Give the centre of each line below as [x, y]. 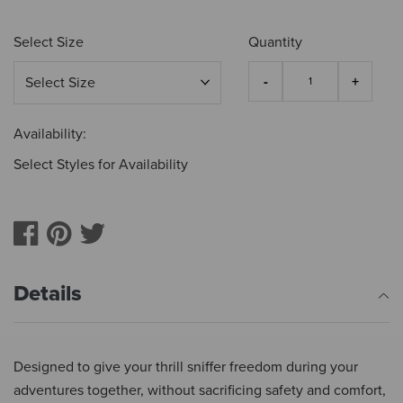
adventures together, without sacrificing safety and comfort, [200, 391]
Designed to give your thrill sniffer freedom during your [186, 367]
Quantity [276, 43]
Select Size [49, 43]
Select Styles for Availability [101, 165]
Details [48, 294]
